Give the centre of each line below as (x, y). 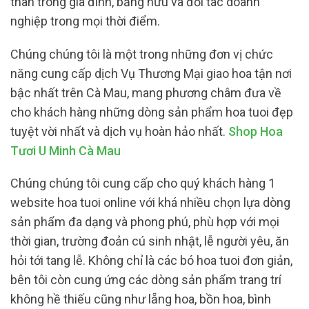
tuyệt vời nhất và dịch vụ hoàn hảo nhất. (119, 131)
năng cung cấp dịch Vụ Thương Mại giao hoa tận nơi (151, 73)
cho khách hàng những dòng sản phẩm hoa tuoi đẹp (152, 112)
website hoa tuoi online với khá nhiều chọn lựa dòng (150, 203)
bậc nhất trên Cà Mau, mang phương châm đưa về (146, 92)
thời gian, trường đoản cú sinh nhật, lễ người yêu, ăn (150, 241)
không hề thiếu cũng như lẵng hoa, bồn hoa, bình (141, 299)
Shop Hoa (256, 131)
